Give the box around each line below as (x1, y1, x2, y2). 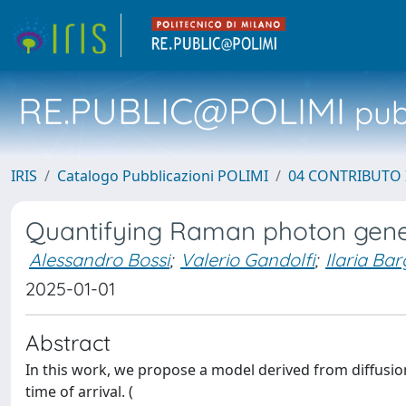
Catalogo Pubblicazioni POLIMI (57, 166, 268, 186)
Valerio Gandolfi (180, 248, 314, 271)
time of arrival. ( (25, 382, 133, 401)
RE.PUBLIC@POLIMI (18, 88, 345, 133)
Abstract (25, 329, 111, 356)
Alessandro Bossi (29, 248, 169, 271)
